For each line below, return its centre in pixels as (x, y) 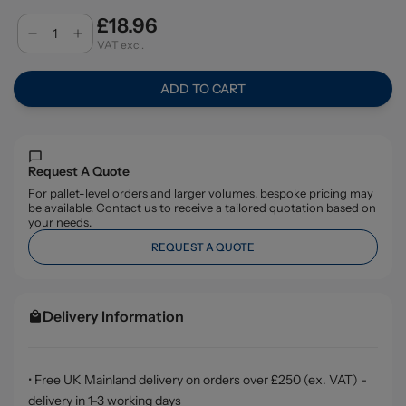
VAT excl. (120, 45)
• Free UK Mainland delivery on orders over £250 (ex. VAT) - (197, 379)
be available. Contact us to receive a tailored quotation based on (202, 207)
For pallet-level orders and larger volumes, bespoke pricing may (200, 193)
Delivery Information (113, 316)
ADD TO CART (203, 88)
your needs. (59, 222)
